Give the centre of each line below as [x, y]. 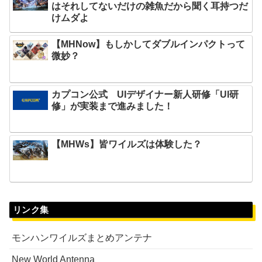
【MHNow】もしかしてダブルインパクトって [149, 44]
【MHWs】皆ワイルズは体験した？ [127, 144]
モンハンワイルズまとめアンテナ [82, 238]
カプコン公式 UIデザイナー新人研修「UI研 [145, 94]
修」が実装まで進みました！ [113, 106]
